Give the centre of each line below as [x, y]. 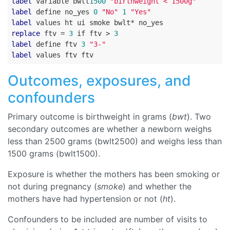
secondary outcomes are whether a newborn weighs [110, 129]
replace [26, 33]
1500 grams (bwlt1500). [54, 154]
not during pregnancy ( [52, 186]
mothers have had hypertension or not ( [85, 199]
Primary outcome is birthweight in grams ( [90, 117]
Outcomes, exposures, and [99, 81]
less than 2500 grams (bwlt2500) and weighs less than [115, 141]
